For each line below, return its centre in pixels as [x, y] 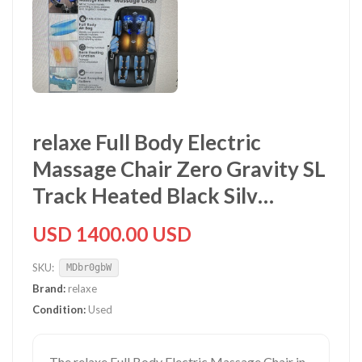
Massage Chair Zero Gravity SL [179, 168]
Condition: [59, 309]
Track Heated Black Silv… [153, 195]
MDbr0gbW [89, 268]
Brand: [49, 288]
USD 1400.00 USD [112, 234]
